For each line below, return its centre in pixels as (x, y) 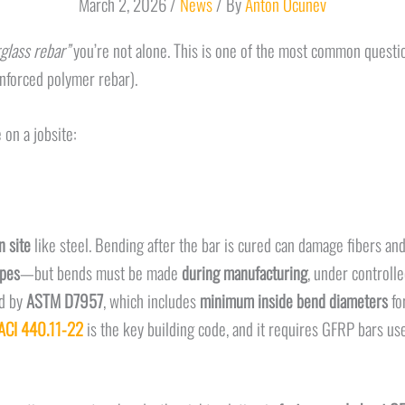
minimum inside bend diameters (293, 300)
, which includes (151, 300)
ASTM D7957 (64, 300)
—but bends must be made (100, 272)
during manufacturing (244, 272)
